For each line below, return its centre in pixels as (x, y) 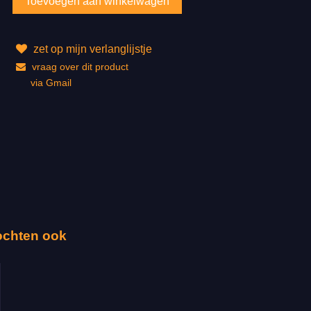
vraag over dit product (78, 66)
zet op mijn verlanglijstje (91, 49)
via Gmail (51, 82)
